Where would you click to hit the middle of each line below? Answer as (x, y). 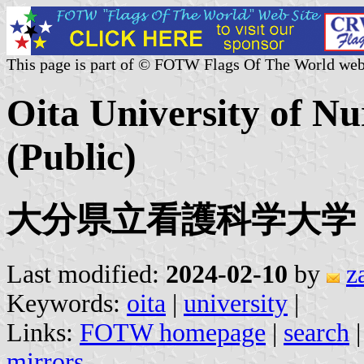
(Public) (71, 157)
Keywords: (67, 303)
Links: (43, 332)
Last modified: (86, 274)
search (316, 332)
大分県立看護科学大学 (181, 219)
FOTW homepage (173, 332)
